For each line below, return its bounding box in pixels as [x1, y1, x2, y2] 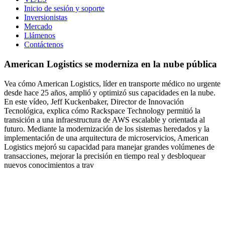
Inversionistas [24, 13, 67, 22]
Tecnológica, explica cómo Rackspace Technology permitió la [4, 106, 200, 115]
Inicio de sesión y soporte [24, 4, 104, 13]
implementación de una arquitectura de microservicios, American [4, 133, 208, 142]
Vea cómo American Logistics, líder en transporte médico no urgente [4, 79, 220, 88]
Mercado [24, 22, 52, 31]
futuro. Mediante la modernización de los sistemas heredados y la [4, 124, 209, 133]
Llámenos [24, 31, 55, 40]
